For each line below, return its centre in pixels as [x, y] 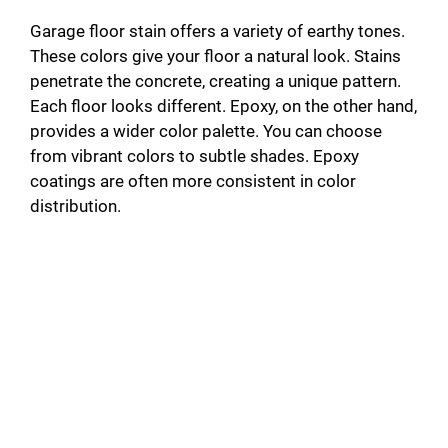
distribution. [75, 206]
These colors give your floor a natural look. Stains [215, 56]
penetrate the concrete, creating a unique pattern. [215, 81]
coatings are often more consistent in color [193, 181]
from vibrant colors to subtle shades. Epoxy [194, 156]
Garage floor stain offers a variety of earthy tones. [217, 31]
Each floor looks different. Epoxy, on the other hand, [223, 106]
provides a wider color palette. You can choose [206, 131]
